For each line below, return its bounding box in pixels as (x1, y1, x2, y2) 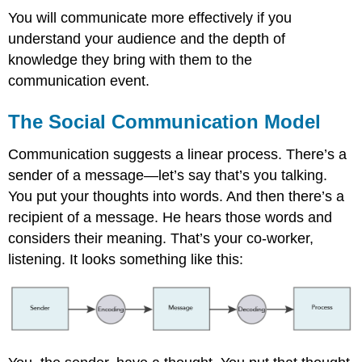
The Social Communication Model (8, 110, 322, 133)
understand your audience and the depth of (8, 30, 286, 47)
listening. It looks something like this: (8, 250, 244, 267)
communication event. (8, 72, 150, 89)
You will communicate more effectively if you (8, 9, 293, 26)
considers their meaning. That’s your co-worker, (8, 229, 314, 246)
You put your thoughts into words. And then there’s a (8, 187, 345, 204)
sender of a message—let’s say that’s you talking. (8, 166, 328, 183)
